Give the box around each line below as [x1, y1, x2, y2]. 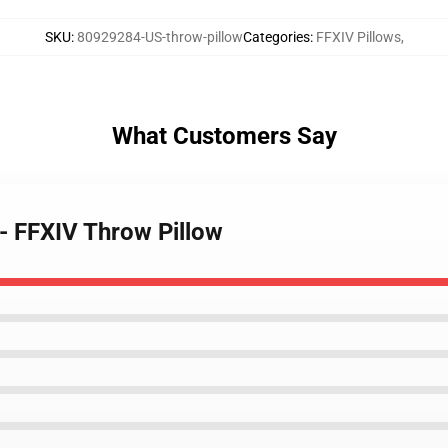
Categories [242, 29, 310, 45]
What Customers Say [111, 122, 337, 150]
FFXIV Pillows [315, 29, 401, 45]
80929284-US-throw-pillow [76, 29, 243, 45]
